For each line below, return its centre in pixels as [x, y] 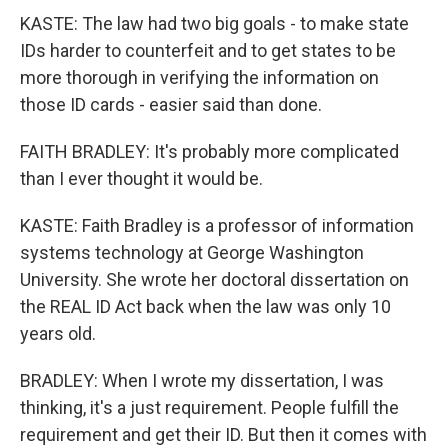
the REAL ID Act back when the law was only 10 [205, 306]
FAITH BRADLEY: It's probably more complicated [209, 151]
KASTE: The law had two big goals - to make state [214, 23]
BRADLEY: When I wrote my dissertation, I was [202, 380]
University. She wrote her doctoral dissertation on [214, 279]
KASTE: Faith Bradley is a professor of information [217, 225]
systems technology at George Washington [192, 252]
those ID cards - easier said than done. [171, 104]
